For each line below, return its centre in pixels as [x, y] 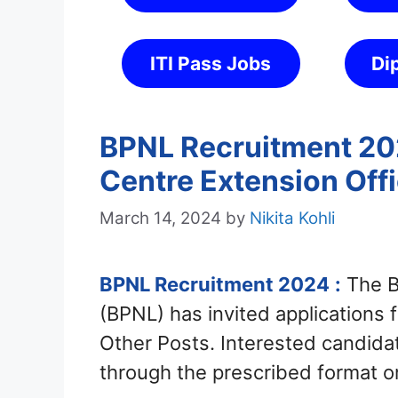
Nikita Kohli [292, 219]
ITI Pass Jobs [211, 64]
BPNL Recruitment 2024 [215, 285]
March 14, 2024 [160, 219]
